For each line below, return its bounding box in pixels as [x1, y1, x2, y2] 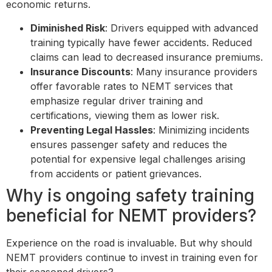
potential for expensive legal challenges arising [30, 152, 245, 165]
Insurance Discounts [30, 65, 131, 78]
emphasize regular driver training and [30, 94, 203, 107]
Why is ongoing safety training [6, 185, 254, 206]
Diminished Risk [30, 21, 105, 34]
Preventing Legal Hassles [30, 123, 153, 136]
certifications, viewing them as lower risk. [30, 109, 222, 121]
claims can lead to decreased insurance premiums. [30, 50, 266, 63]
